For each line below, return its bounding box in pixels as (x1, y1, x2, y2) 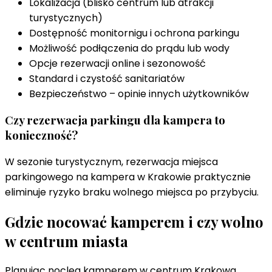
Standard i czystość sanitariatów (29, 71, 185, 86)
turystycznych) (29, 10, 103, 25)
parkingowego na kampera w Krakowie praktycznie (5, 170, 251, 184)
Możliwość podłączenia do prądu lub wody (29, 41, 229, 55)
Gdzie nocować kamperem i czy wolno (5, 211, 263, 231)
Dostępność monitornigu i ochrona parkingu (29, 25, 239, 40)
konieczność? (5, 127, 78, 143)
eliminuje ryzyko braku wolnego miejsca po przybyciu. (5, 185, 259, 199)
